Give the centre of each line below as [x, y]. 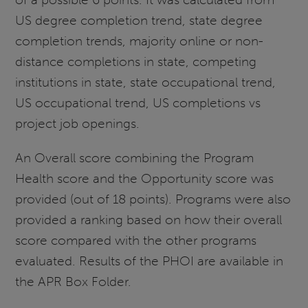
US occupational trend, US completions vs [138, 103]
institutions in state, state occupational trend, [146, 82]
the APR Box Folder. [74, 281]
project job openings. [78, 124]
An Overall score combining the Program [135, 157]
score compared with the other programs [136, 240]
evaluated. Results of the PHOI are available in [150, 261]
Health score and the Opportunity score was [145, 178]
